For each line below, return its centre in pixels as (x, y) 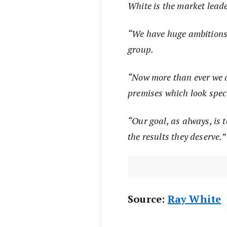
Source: (148, 199)
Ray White (194, 199)
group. (141, 49)
